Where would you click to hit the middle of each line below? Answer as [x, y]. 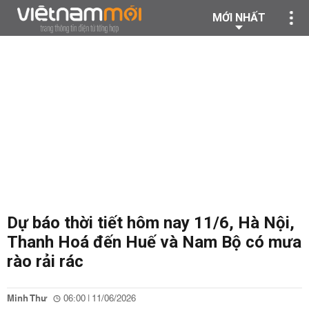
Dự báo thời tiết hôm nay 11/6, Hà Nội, [151, 223]
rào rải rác [45, 261]
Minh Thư [27, 299]
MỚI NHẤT [239, 18]
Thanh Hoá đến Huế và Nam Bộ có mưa [154, 242]
